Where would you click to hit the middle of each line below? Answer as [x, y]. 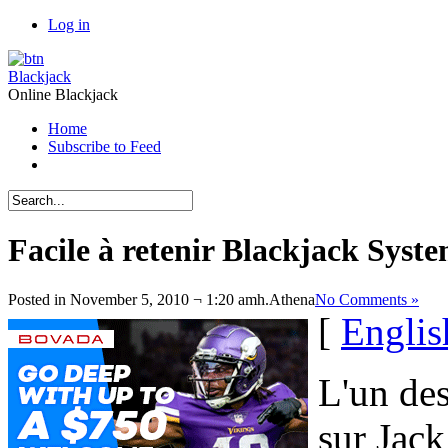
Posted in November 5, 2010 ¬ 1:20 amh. [138, 299]
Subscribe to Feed [104, 146]
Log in [69, 24]
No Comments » [367, 299]
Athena [292, 299]
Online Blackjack [63, 94]
